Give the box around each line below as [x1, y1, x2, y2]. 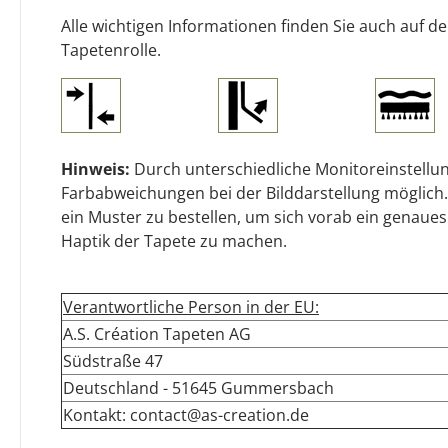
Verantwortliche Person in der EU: [63, 295, 319, 318]
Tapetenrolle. [61, 38, 161, 61]
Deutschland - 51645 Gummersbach [63, 376, 334, 399]
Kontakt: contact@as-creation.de [63, 403, 309, 426]
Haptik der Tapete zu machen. [61, 229, 287, 252]
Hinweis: [61, 157, 130, 180]
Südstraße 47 [63, 349, 163, 372]
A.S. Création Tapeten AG [63, 322, 251, 345]
